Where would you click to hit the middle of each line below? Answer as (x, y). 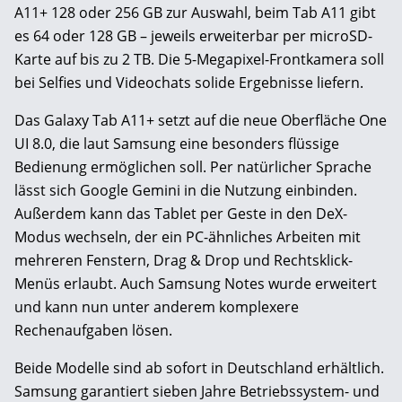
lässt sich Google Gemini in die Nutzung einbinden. (186, 191)
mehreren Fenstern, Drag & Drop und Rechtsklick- (184, 261)
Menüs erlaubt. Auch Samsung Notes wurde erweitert (196, 284)
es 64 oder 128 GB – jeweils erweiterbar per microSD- (193, 36)
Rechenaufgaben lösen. (93, 331)
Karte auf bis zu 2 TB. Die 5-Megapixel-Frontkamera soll (199, 60)
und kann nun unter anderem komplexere (157, 307)
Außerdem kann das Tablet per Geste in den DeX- (181, 214)
